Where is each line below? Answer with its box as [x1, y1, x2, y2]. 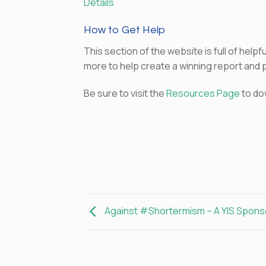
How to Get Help [84, 24, 166, 36]
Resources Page [166, 87, 240, 100]
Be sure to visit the [84, 87, 167, 100]
